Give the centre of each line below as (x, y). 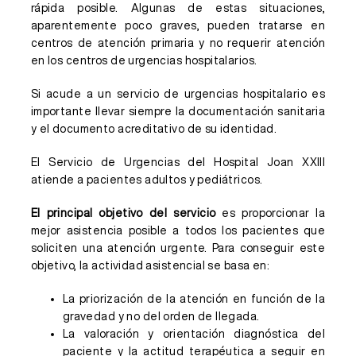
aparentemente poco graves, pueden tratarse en (178, 25)
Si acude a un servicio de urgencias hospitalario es (178, 94)
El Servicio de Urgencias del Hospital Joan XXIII (178, 162)
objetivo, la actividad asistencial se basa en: (150, 265)
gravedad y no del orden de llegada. (161, 316)
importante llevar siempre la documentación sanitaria (178, 111)
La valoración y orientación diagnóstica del (194, 334)
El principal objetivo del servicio (123, 213)
